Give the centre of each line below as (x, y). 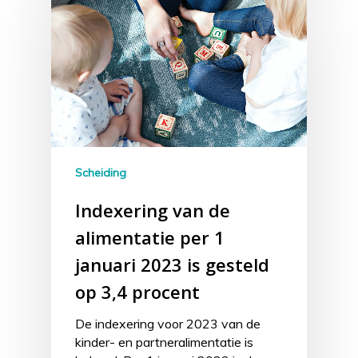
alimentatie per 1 (150, 237)
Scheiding (101, 172)
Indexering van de (153, 210)
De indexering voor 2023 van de (168, 323)
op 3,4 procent (137, 291)
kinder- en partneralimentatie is (164, 342)
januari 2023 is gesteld (172, 264)
